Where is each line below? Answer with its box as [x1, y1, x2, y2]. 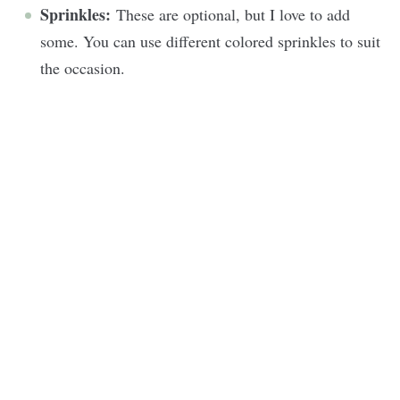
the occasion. [40, 56, 130, 79]
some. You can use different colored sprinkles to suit [40, 29, 380, 52]
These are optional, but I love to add [116, 3, 350, 25]
